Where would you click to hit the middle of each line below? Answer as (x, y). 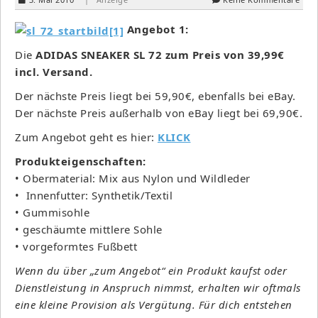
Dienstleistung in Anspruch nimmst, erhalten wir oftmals (158, 287)
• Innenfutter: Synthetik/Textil (94, 195)
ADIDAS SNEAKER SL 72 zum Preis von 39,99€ (158, 54)
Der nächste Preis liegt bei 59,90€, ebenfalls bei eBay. (155, 95)
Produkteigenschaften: (81, 161)
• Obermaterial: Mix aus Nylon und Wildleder (133, 178)
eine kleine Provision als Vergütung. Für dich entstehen (154, 304)
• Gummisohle (52, 212)
